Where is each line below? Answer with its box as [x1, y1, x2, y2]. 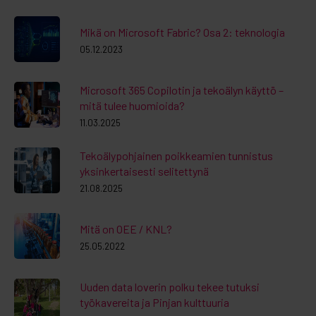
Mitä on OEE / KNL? [80, 221, 172, 236]
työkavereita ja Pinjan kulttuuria [80, 295, 229, 309]
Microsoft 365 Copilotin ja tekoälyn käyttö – [80, 83, 284, 97]
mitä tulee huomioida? [80, 98, 185, 112]
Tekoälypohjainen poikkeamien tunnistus [80, 148, 273, 162]
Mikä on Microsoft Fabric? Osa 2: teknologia [80, 25, 285, 39]
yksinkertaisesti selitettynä [80, 164, 209, 178]
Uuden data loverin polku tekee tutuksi [80, 279, 260, 293]
